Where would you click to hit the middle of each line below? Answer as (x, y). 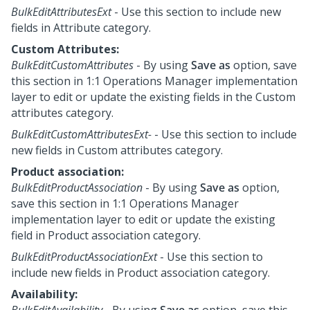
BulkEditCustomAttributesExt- (81, 134)
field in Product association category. (106, 235)
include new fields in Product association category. (140, 272)
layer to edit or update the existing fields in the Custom (153, 97)
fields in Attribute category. (81, 27)
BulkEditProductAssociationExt (84, 256)
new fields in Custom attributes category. (117, 150)
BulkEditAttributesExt (61, 11)
